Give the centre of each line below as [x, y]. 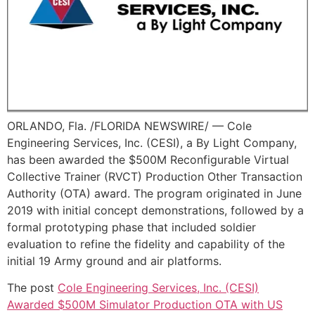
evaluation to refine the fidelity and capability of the [146, 244]
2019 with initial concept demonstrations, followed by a [155, 210]
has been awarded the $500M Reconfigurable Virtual [148, 159]
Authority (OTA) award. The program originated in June [154, 193]
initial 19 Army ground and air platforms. [114, 261]
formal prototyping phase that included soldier [131, 227]
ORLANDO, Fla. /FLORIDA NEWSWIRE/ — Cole [129, 126]
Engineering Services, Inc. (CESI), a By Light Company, [152, 142]
